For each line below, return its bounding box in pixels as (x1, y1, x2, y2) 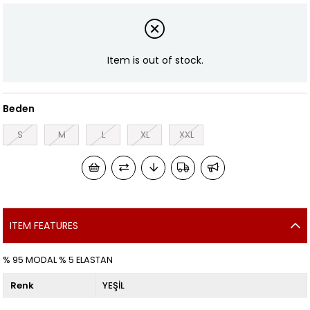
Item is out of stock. (107, 53, 203, 67)
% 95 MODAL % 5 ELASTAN (3, 254, 113, 266)
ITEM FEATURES (10, 219, 79, 233)
